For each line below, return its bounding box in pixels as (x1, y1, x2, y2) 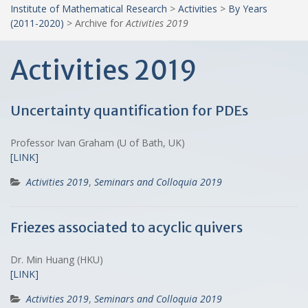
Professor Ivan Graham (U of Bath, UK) (10, 135, 185, 149)
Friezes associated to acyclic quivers (10, 218, 243, 236)
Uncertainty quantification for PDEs (10, 101, 248, 119)
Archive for (75, 16, 126, 30)
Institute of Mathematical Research (10, 1, 167, 15)
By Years (228, 1, 267, 15)
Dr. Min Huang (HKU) (10, 252, 103, 266)
